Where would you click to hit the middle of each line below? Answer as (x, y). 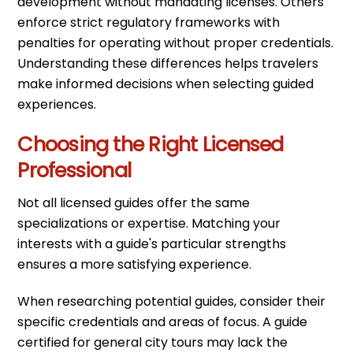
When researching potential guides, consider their (172, 302)
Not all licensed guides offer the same (134, 203)
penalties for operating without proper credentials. (176, 43)
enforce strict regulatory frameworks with (149, 22)
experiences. (57, 104)
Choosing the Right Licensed (150, 144)
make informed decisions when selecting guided (166, 84)
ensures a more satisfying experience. (135, 265)
